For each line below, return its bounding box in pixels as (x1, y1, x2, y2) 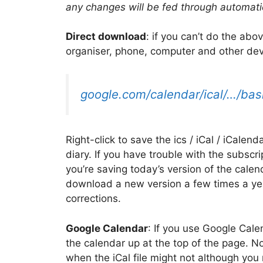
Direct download (66, 31, 146, 43)
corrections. (66, 193, 121, 205)
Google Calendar (66, 222, 148, 234)
